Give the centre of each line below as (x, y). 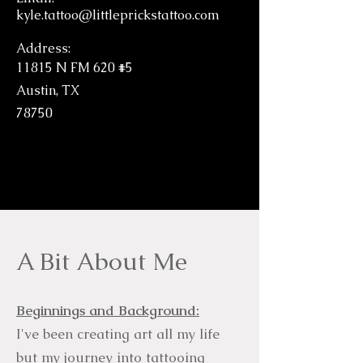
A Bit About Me (102, 262)
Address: (43, 49)
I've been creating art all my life (118, 334)
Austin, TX (48, 91)
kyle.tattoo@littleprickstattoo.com (118, 15)
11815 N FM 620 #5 (75, 68)
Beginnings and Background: (108, 311)
